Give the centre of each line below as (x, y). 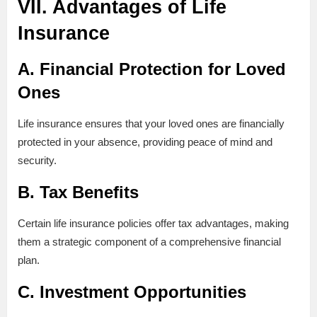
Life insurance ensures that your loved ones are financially (151, 124)
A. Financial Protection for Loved (152, 69)
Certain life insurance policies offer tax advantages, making (153, 224)
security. (37, 161)
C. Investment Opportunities (132, 292)
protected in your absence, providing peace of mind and (145, 142)
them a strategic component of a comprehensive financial (149, 242)
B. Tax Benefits (78, 192)
